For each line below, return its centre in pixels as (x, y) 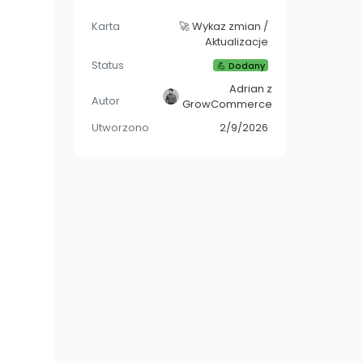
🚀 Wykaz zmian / (224, 26)
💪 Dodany (241, 65)
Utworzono (120, 127)
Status (108, 65)
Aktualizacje (237, 41)
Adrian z (251, 88)
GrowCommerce (227, 104)
